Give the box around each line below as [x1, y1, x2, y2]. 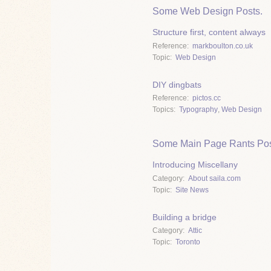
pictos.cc [192, 94, 221, 103]
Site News [175, 186, 209, 194]
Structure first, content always [152, 27, 266, 38]
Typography [179, 105, 218, 114]
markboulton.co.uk [192, 41, 253, 50]
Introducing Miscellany [152, 160, 238, 170]
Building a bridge [152, 212, 217, 222]
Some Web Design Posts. [152, 5, 263, 16]
